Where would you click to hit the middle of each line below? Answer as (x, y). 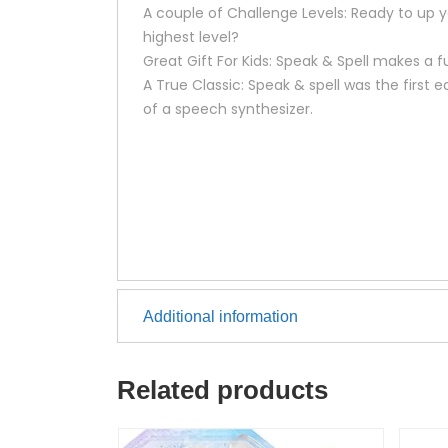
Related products (222, 390)
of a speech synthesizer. (228, 109)
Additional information (220, 316)
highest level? (191, 37)
